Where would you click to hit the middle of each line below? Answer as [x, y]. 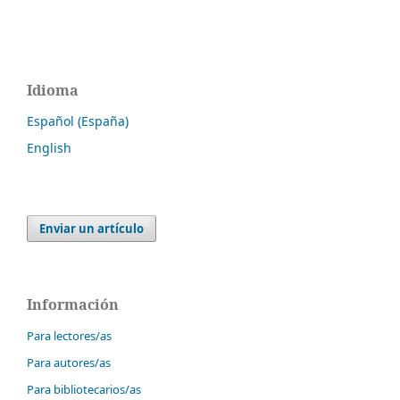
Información [73, 304]
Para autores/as [69, 362]
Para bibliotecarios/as [84, 389]
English [49, 147]
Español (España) [78, 121]
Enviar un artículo [92, 228]
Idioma [53, 90]
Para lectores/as [69, 335]
